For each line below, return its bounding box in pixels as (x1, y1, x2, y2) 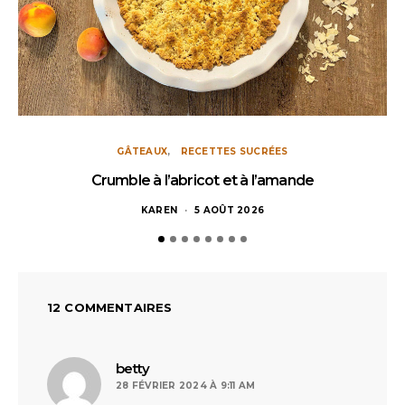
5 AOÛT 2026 (194, 204, 265, 216)
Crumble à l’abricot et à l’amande (90, 172, 315, 189)
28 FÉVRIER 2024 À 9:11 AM (116, 380, 256, 391)
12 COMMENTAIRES (47, 300, 173, 315)
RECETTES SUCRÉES (180, 146, 288, 157)
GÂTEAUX (117, 146, 168, 157)
